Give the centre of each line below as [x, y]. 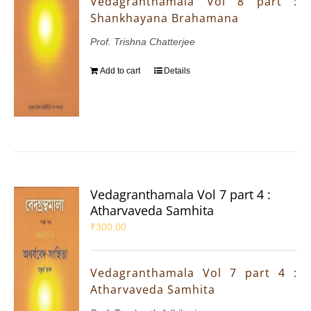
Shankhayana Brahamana [165, 18]
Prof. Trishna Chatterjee [143, 42]
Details [177, 71]
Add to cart [120, 71]
